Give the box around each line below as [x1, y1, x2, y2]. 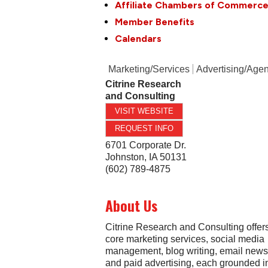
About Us [105, 195, 158, 217]
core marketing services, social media [105, 233, 265, 244]
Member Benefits [115, 16, 195, 28]
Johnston [105, 152, 145, 163]
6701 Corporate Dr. [105, 140, 187, 151]
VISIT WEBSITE [115, 106, 174, 116]
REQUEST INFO [115, 124, 174, 133]
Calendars [115, 33, 162, 45]
